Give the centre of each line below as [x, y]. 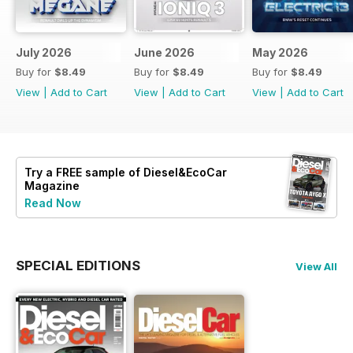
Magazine [52, 185]
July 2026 [44, 52]
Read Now [53, 203]
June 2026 [164, 52]
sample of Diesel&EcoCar [154, 172]
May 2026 [280, 52]
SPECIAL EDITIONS [78, 265]
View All [316, 266]
